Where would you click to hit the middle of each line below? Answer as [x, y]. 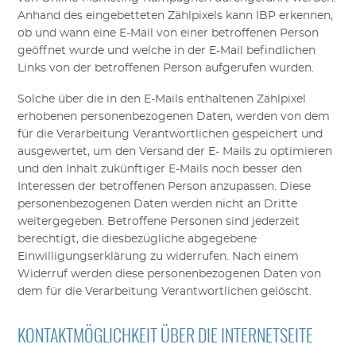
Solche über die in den [81, 99]
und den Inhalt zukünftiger [93, 169]
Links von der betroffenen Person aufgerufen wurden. [166, 68]
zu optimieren [294, 151]
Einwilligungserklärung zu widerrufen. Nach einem [159, 256]
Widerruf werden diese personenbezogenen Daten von [170, 274]
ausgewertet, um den [79, 151]
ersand [167, 151]
